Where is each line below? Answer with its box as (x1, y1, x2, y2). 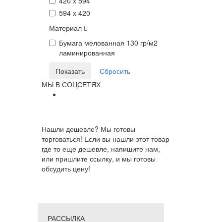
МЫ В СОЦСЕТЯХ (41, 79, 101, 89)
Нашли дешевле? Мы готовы (41, 124, 135, 134)
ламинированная (58, 48, 115, 57)
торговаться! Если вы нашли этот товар (41, 134, 169, 144)
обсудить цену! (41, 164, 90, 173)
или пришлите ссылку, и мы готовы (41, 154, 156, 164)
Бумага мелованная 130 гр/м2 (58, 38, 158, 48)
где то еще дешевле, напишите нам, (41, 144, 160, 154)
